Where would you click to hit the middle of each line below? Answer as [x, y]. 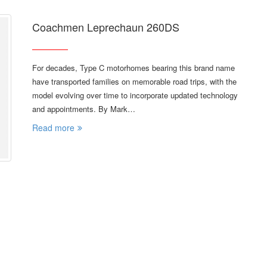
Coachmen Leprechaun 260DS [106, 27]
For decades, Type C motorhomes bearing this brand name [133, 68]
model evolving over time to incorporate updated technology [135, 95]
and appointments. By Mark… [84, 109]
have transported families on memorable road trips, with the [134, 82]
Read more [53, 128]
